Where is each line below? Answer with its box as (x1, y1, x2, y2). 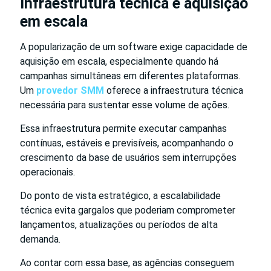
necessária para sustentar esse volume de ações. (20, 99, 229, 111)
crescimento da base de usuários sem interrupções (20, 151, 237, 163)
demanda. (20, 233, 60, 245)
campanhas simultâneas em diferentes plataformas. (20, 70, 240, 82)
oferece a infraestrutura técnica (104, 84, 243, 96)
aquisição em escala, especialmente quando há (20, 55, 218, 67)
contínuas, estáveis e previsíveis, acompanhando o (20, 137, 233, 149)
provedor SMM (36, 84, 104, 96)
